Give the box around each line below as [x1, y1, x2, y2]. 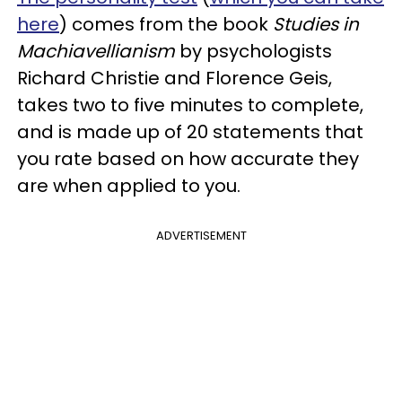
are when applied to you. [17, 173, 240, 198]
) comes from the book [59, 12, 273, 37]
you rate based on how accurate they [17, 146, 359, 171]
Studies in [273, 12, 359, 37]
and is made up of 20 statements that [17, 119, 363, 144]
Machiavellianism [17, 39, 175, 64]
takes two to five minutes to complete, [17, 92, 363, 118]
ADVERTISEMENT [155, 227, 247, 244]
